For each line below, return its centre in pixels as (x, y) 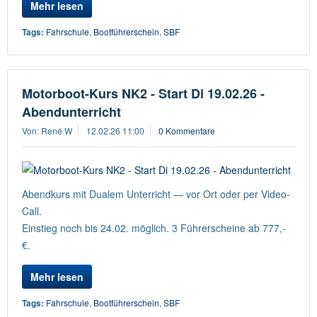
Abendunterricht (71, 112)
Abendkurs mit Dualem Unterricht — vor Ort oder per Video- (156, 194)
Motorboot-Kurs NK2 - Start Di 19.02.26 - (143, 93)
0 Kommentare (187, 131)
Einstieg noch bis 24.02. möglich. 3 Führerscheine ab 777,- (154, 228)
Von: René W (47, 131)
